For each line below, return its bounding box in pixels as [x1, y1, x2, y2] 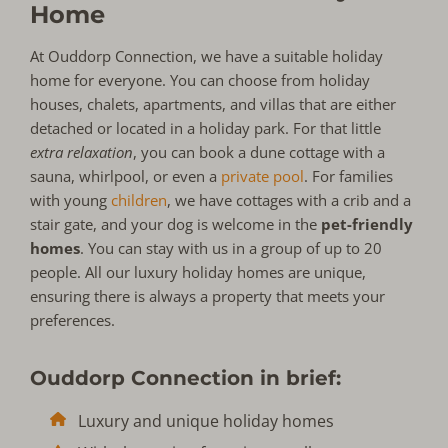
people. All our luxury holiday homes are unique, [30, 262, 367, 283]
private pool [221, 166, 305, 187]
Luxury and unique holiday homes [78, 409, 335, 432]
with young [30, 190, 112, 211]
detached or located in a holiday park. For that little [30, 118, 382, 139]
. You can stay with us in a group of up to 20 [80, 238, 383, 259]
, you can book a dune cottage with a [133, 142, 386, 163]
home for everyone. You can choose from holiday [30, 70, 371, 91]
